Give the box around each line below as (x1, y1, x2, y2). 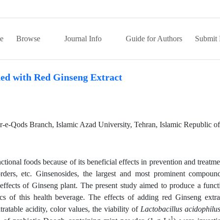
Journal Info (64, 34, 104, 43)
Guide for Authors (126, 34, 182, 43)
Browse (16, 34, 42, 43)
